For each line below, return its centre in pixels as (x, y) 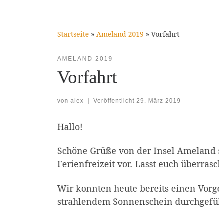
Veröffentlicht (115, 100)
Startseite (73, 34)
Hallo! (70, 126)
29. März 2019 (158, 100)
